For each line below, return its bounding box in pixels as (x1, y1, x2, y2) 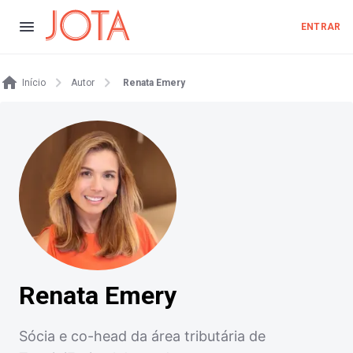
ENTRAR (301, 21, 340, 32)
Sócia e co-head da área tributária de (19, 327, 266, 344)
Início (22, 77, 46, 88)
